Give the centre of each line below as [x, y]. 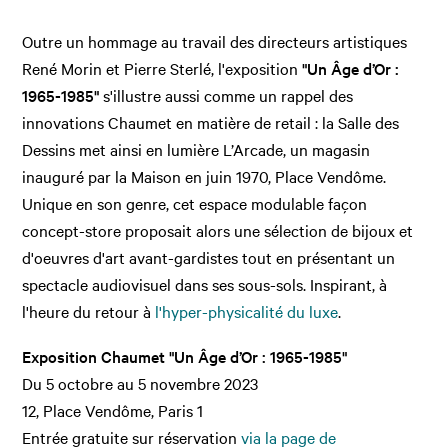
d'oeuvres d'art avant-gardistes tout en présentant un [209, 257]
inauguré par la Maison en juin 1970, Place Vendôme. [204, 176]
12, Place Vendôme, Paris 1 [113, 410]
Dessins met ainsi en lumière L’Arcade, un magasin [196, 149]
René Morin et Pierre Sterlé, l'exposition [162, 68]
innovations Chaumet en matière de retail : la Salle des [211, 122]
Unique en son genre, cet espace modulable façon [195, 203]
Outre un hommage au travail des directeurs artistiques [215, 41]
